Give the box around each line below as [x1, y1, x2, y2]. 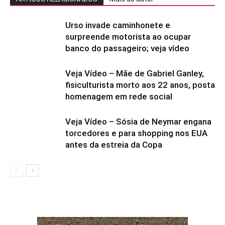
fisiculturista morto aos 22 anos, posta [65, 80, 215, 90]
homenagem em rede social [65, 91, 172, 102]
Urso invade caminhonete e [65, 20, 170, 31]
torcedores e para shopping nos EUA [65, 128, 207, 139]
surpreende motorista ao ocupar [65, 32, 191, 42]
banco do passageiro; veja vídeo [65, 43, 189, 54]
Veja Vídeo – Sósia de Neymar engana [65, 117, 211, 127]
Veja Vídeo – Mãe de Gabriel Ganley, [65, 68, 204, 79]
